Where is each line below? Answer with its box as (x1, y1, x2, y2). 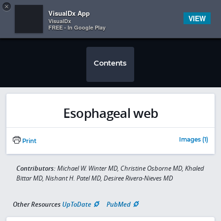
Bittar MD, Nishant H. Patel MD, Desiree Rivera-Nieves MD (16, 174, 173, 183)
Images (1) (179, 136, 208, 144)
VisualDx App (48, 8, 90, 18)
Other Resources (13, 199, 61, 209)
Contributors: (16, 164, 57, 173)
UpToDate (62, 199, 91, 209)
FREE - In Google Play (48, 24, 106, 31)
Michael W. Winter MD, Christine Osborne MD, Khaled (57, 164, 204, 173)
